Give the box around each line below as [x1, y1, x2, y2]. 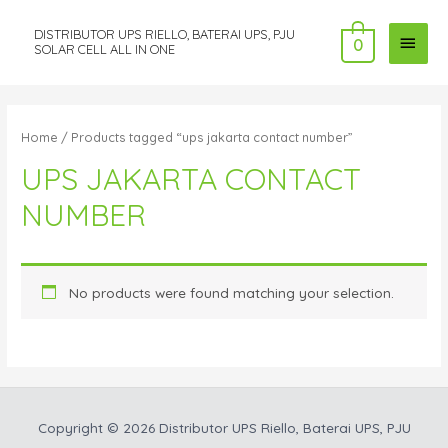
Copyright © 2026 [37, 419, 159, 437]
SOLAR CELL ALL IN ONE [33, 41, 175, 58]
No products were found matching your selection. [68, 283, 394, 301]
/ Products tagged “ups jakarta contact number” [58, 128, 354, 145]
